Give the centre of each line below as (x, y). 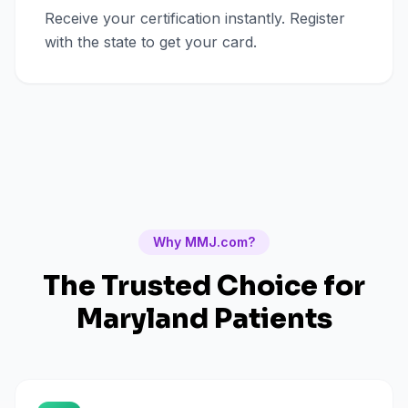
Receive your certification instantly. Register (195, 18)
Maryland (142, 319)
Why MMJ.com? (204, 242)
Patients (270, 319)
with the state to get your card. (151, 42)
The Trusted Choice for (204, 286)
